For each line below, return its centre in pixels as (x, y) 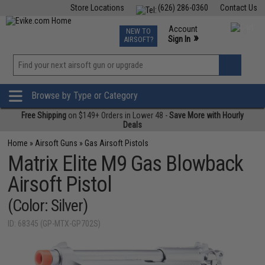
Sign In (179, 39)
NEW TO (138, 31)
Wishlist (157, 79)
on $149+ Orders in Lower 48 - (118, 115)
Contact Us (238, 8)
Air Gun (100, 28)
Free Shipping (44, 115)
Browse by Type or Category (85, 96)
